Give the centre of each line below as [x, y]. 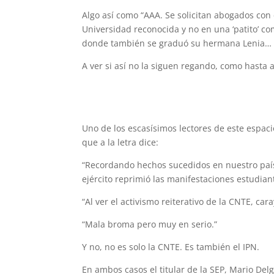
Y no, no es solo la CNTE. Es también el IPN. [171, 247]
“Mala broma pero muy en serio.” [150, 224]
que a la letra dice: [120, 142]
